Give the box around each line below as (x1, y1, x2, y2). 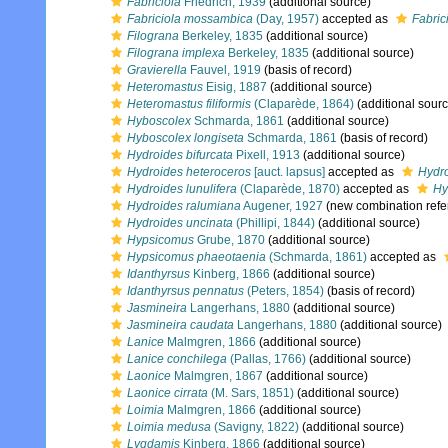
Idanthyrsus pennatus (127, 284, 244, 298)
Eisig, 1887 (203, 80, 267, 94)
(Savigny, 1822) (211, 420, 299, 434)
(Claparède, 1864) (251, 97, 354, 111)
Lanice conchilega (127, 352, 227, 366)
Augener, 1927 (241, 199, 323, 213)
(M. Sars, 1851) (208, 386, 294, 400)
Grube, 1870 (194, 233, 265, 247)
